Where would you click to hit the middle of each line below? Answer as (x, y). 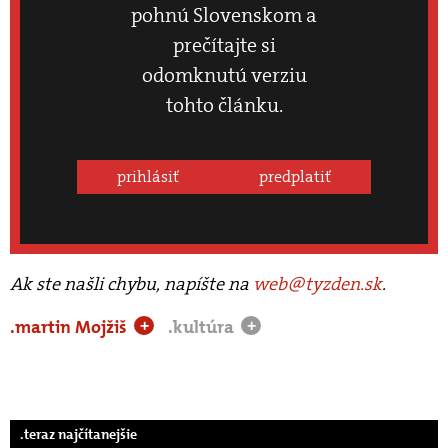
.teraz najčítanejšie (78, 433)
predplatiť (295, 176)
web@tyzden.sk (317, 283)
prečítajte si (224, 44)
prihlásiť (148, 176)
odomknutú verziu (224, 74)
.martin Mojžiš (70, 326)
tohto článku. (224, 104)
